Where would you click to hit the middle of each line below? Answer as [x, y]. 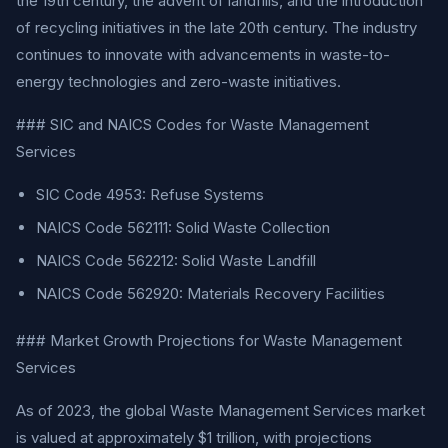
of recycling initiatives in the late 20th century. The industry [216, 27]
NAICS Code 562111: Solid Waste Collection [183, 227]
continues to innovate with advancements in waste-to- [203, 54]
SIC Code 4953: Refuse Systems [150, 194]
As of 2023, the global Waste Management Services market [220, 410]
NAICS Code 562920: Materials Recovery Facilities [210, 293]
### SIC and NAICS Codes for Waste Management [192, 124]
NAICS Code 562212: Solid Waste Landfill [176, 260]
